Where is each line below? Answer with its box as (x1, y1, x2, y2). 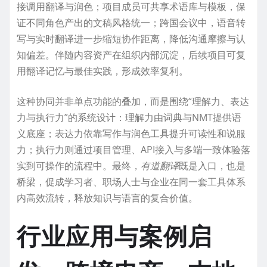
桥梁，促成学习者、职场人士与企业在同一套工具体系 (17, 175, 246, 188)
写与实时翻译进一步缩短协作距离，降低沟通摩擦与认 (17, 32, 246, 45)
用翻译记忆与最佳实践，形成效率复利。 (17, 64, 188, 77)
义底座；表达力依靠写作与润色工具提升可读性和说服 (17, 126, 246, 140)
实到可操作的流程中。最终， (17, 159, 141, 172)
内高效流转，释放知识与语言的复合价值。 (17, 191, 198, 204)
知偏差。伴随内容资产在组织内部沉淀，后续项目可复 (17, 48, 246, 61)
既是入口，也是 (179, 159, 246, 172)
